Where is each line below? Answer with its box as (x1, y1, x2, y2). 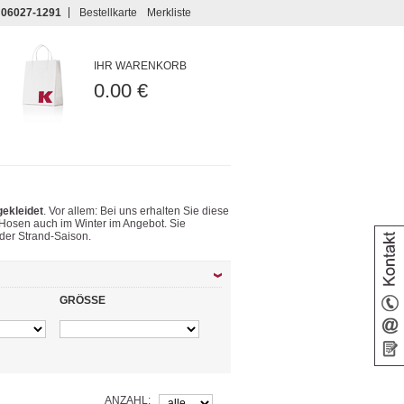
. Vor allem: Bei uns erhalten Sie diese (43, 204, 229, 217)
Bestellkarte (79, 6, 137, 19)
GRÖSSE (60, 293, 106, 307)
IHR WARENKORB (93, 60, 187, 72)
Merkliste (147, 6, 191, 19)
